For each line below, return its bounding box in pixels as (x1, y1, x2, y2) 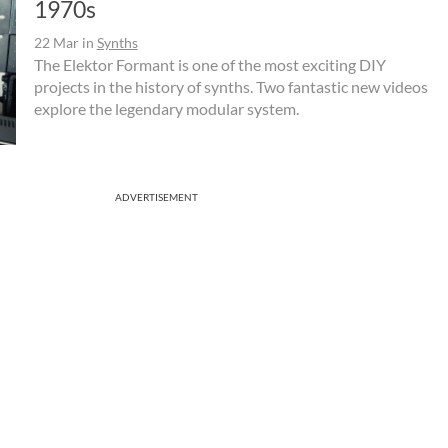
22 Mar (33, 33, 79, 51)
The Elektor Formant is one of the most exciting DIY (33, 54, 386, 74)
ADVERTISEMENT (115, 190, 198, 203)
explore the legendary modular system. (33, 98, 299, 118)
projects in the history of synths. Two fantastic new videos (33, 76, 428, 96)
